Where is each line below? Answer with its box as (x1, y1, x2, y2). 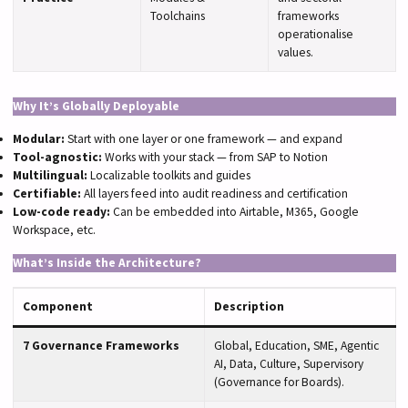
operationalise (277, 25, 353, 42)
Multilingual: (12, 167, 87, 183)
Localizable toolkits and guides (87, 167, 250, 183)
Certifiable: (12, 185, 81, 201)
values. (277, 44, 313, 60)
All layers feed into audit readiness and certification (80, 185, 348, 201)
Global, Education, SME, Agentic (213, 338, 379, 354)
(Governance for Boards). (213, 374, 344, 391)
